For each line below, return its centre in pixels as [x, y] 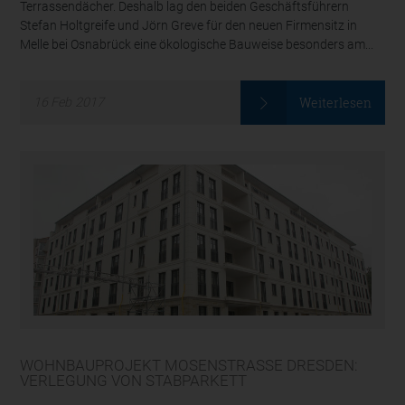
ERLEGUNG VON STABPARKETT [129, 381]
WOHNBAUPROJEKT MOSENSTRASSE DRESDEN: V [189, 365]
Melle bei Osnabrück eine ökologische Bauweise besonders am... [197, 44]
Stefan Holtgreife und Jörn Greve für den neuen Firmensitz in [189, 25]
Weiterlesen [336, 103]
